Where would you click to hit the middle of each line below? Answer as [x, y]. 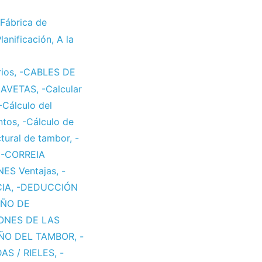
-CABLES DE [47, 72]
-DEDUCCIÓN [47, 187]
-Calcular [62, 89]
